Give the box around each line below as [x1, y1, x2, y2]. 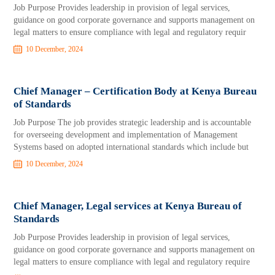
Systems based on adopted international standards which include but [14, 142, 249, 152]
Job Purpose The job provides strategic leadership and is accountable [14, 118, 252, 127]
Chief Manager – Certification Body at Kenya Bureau [14, 85, 257, 97]
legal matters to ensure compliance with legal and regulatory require [14, 257, 250, 266]
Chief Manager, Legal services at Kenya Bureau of [14, 200, 242, 212]
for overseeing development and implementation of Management [14, 130, 238, 139]
